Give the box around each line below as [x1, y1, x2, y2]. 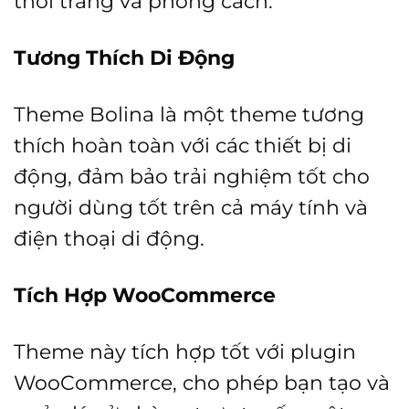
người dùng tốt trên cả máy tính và [14, 195, 368, 220]
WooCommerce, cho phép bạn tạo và [14, 371, 390, 395]
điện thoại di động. [14, 226, 204, 251]
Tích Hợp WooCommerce [14, 283, 276, 308]
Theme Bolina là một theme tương [14, 102, 364, 127]
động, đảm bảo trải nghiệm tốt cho [14, 164, 370, 189]
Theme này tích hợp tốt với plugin [14, 340, 356, 364]
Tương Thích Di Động [14, 45, 235, 69]
